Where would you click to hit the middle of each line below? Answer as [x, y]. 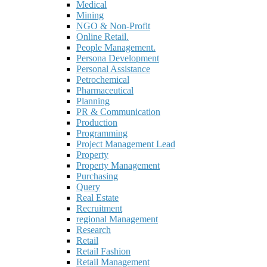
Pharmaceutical [105, 91]
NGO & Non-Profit [113, 26]
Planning [93, 101]
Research [94, 230]
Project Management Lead [126, 144]
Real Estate [97, 198]
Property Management [118, 166]
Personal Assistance [113, 69]
